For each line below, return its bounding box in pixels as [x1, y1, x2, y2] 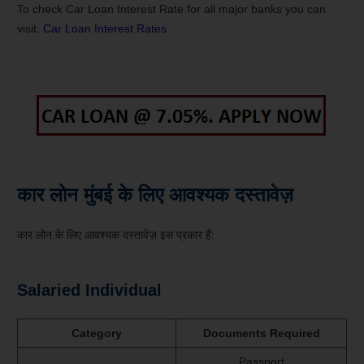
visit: [17, 22, 43, 36]
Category [71, 327, 122, 340]
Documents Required [202, 327, 320, 340]
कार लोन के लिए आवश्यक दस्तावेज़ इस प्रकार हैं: [17, 228, 214, 242]
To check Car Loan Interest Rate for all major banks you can [17, 2, 326, 16]
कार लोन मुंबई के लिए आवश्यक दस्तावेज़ [17, 184, 293, 206]
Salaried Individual [17, 281, 162, 300]
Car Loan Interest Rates [43, 22, 167, 36]
